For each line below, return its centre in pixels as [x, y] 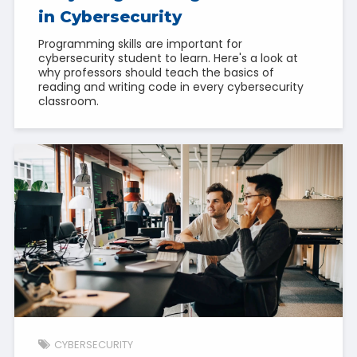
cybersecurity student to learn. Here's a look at [168, 59]
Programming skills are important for [140, 44]
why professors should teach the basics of [156, 73]
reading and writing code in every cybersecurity [171, 87]
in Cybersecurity [110, 17]
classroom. [68, 102]
